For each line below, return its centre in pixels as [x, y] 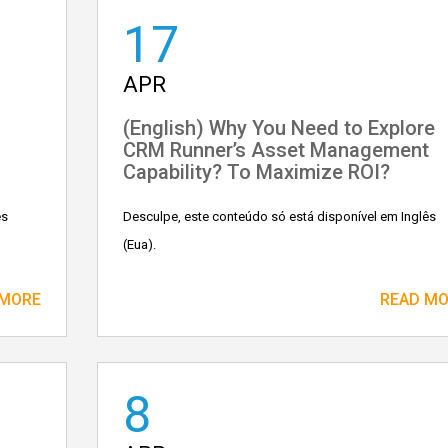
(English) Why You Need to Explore [278, 128]
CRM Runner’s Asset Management [275, 150]
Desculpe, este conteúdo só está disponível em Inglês [279, 216]
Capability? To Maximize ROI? [256, 172]
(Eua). [139, 244]
